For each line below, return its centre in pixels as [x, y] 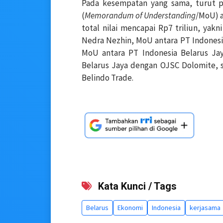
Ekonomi [130, 207]
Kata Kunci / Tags [136, 186]
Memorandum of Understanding [140, 15]
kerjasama [205, 207]
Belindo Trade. [108, 77]
